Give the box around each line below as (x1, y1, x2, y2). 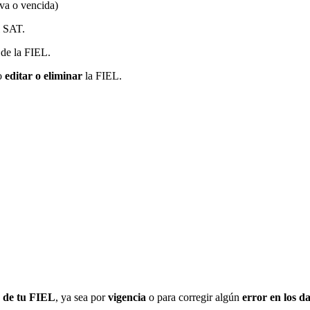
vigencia (108, 291, 146, 304)
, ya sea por (55, 291, 108, 304)
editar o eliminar (5, 69, 82, 82)
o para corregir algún (146, 291, 242, 304)
